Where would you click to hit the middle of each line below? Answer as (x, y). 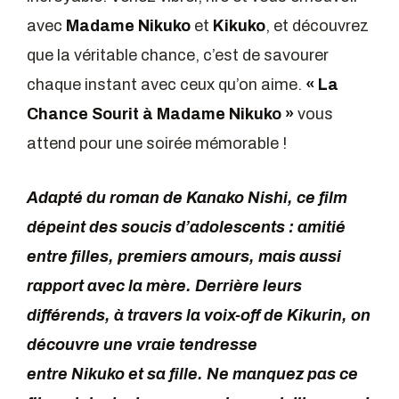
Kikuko (239, 25)
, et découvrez (317, 25)
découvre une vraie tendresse (142, 345)
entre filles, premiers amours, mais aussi (184, 257)
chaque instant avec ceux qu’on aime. (166, 84)
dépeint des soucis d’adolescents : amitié (186, 228)
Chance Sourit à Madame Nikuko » (160, 114)
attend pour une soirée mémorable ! (157, 143)
